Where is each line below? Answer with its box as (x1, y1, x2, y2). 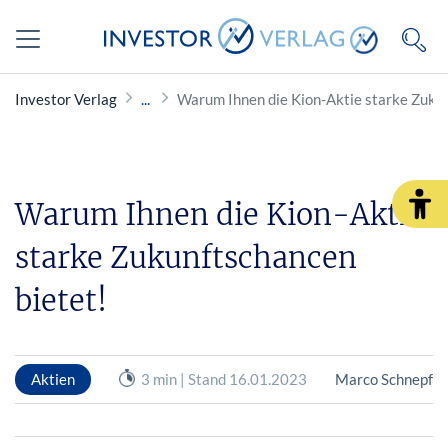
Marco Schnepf (334, 369, 433, 388)
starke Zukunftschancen (15, 239, 357, 276)
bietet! (15, 282, 107, 319)
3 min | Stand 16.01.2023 (141, 369, 308, 388)
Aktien (31, 369, 75, 388)
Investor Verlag (15, 90, 117, 108)
